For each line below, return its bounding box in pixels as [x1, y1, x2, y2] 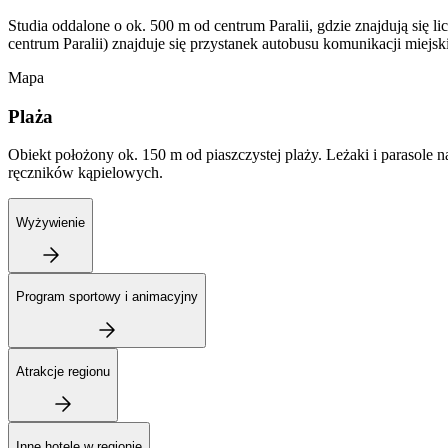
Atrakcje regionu [16, 363, 110, 379]
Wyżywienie [16, 214, 85, 230]
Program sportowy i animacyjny [16, 289, 198, 305]
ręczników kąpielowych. [8, 164, 163, 182]
